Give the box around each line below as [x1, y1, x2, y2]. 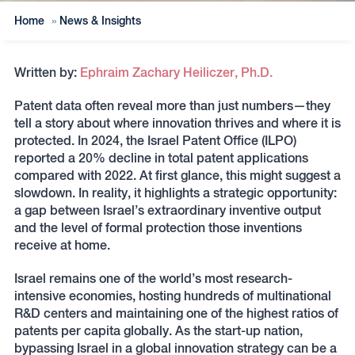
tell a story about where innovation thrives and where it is [13, 116, 341, 131]
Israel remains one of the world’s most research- [13, 271, 292, 286]
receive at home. [13, 238, 110, 253]
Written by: [13, 65, 80, 80]
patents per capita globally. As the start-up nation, [13, 323, 303, 338]
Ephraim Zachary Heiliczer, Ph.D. [79, 65, 273, 80]
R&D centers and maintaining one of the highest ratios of [13, 306, 338, 321]
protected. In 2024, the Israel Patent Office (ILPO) [13, 133, 296, 148]
